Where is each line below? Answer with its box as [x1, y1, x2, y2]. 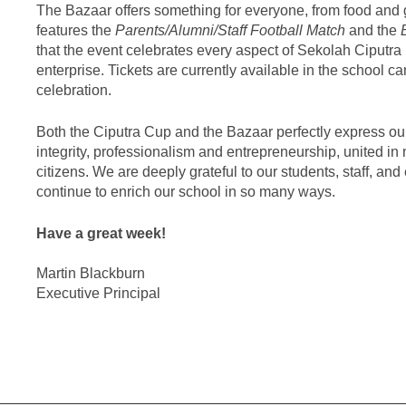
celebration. [36, 82, 111, 98]
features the [36, 22, 115, 38]
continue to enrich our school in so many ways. [36, 183, 335, 199]
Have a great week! [36, 225, 166, 241]
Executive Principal [36, 285, 160, 301]
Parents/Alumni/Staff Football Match [115, 22, 345, 38]
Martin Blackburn [36, 265, 145, 281]
